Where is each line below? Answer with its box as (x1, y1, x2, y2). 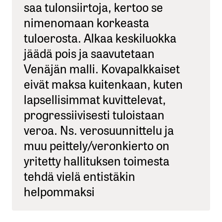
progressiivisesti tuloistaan (24, 105, 165, 123)
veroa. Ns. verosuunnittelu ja (24, 120, 174, 138)
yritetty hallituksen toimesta (24, 151, 169, 169)
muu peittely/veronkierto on (24, 135, 169, 154)
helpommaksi (24, 181, 95, 200)
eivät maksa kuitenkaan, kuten (24, 74, 183, 92)
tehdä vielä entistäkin (24, 166, 135, 184)
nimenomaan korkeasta (24, 12, 149, 31)
